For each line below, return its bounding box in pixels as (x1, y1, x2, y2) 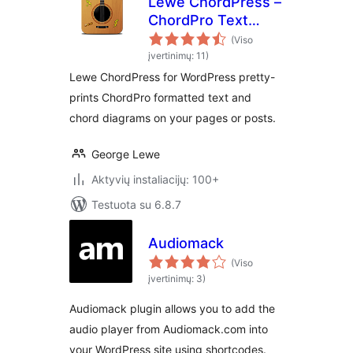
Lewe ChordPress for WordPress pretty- (69, 70, 275, 84)
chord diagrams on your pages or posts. (69, 111, 276, 124)
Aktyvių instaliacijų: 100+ (91, 173, 219, 186)
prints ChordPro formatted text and (69, 91, 251, 104)
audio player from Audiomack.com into (69, 322, 268, 336)
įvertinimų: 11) (148, 50, 209, 61)
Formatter (148, 30, 216, 46)
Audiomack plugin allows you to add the (69, 302, 275, 315)
